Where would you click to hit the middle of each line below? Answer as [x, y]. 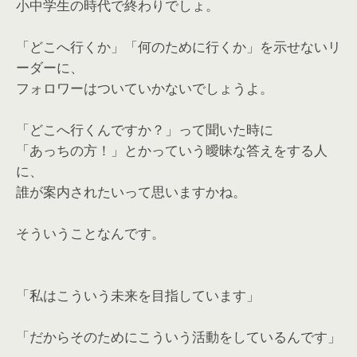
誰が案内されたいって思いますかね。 [131, 192]
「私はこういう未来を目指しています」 [138, 295]
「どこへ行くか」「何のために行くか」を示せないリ [178, 47]
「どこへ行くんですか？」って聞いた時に [145, 129]
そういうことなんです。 [90, 233]
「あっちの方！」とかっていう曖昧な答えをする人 [172, 150]
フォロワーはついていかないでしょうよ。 [145, 88]
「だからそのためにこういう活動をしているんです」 [178, 337]
